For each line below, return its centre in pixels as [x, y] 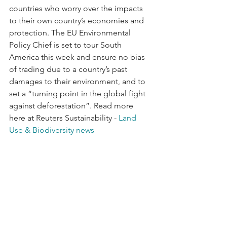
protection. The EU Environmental [71, 32]
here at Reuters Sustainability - [64, 118]
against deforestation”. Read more [72, 105]
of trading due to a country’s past [69, 69]
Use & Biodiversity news [52, 130]
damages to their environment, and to [78, 81]
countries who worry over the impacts [77, 8]
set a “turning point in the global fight [78, 93]
